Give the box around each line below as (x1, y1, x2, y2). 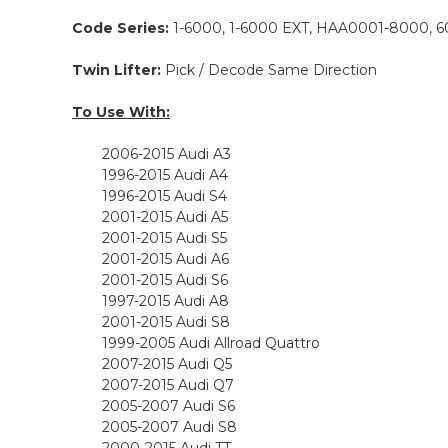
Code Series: (72, 19, 169, 38)
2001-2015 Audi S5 (102, 229, 227, 248)
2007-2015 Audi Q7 (102, 376, 234, 395)
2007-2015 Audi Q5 (102, 355, 232, 374)
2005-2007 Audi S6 (102, 397, 235, 416)
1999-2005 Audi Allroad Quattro (102, 334, 320, 353)
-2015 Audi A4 (134, 166, 228, 185)
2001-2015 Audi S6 (102, 271, 228, 290)
